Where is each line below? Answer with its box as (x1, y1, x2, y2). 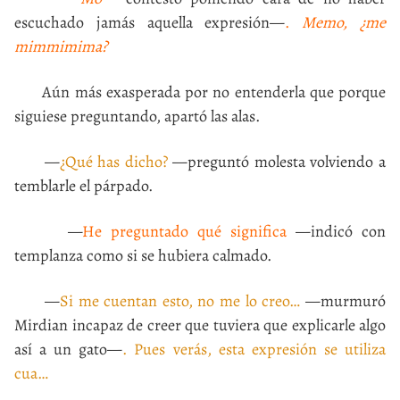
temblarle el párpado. (14, 175, 153, 196)
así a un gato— (14, 338, 123, 360)
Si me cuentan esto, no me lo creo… (59, 290, 301, 312)
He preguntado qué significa (82, 221, 287, 242)
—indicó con (287, 221, 386, 242)
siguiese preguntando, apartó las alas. (14, 105, 260, 127)
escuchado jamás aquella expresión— (14, 12, 286, 33)
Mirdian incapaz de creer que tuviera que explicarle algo (14, 314, 386, 336)
